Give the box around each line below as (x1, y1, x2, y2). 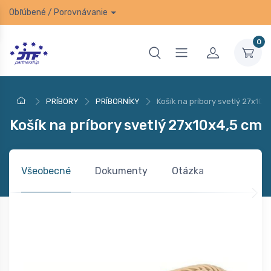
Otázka (172, 165, 204, 177)
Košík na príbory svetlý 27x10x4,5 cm (9, 116, 262, 134)
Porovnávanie (54, 7, 108, 18)
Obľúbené (9, 7, 46, 18)
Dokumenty (95, 165, 148, 177)
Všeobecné (21, 165, 71, 177)
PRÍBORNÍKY (96, 96, 140, 106)
